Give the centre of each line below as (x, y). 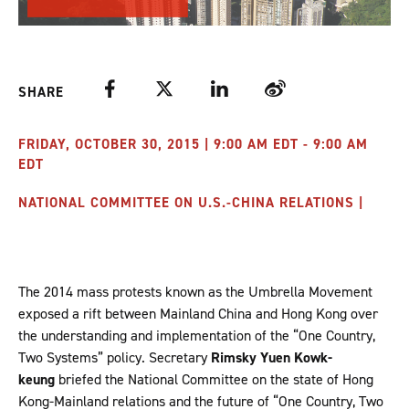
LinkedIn (235, 89)
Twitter (176, 89)
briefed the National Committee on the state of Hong (214, 380)
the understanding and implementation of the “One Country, (197, 336)
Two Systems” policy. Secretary (115, 358)
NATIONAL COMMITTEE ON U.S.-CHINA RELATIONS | (191, 203)
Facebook (128, 89)
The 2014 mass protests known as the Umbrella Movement (195, 292)
